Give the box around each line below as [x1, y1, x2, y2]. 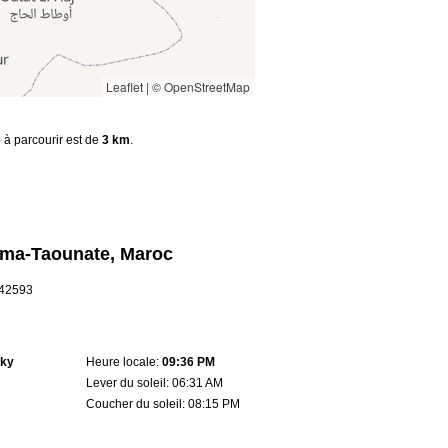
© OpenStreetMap [152, 78, 250, 96]
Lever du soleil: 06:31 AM [86, 375, 223, 390]
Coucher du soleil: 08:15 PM [86, 396, 240, 411]
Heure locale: [86, 354, 162, 369]
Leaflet [106, 78, 143, 96]
